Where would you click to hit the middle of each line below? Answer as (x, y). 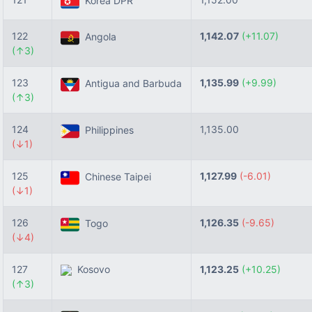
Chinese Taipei (115, 177)
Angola (98, 37)
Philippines (107, 130)
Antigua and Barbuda (131, 84)
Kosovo (91, 269)
